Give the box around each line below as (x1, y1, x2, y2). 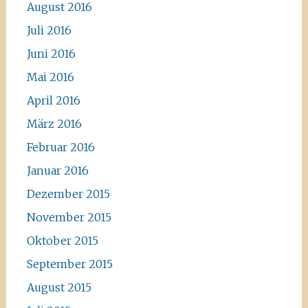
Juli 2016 (26, 23, 71, 37)
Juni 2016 (26, 47, 76, 60)
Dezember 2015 (26, 187, 110, 201)
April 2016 (26, 93, 80, 107)
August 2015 (26, 280, 91, 294)
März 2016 (26, 117, 82, 131)
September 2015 (26, 257, 113, 271)
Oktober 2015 (26, 234, 98, 247)
